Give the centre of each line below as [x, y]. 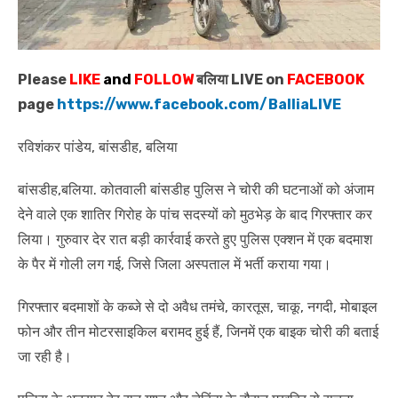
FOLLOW [163, 79]
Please [44, 79]
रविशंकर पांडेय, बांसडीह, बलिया [98, 147]
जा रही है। [45, 356]
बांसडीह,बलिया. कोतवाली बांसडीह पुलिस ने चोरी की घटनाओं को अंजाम [196, 189]
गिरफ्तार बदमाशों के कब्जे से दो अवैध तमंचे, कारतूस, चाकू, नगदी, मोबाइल [198, 306]
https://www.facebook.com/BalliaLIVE [199, 104]
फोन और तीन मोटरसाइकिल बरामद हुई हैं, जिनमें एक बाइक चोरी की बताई [198, 331]
